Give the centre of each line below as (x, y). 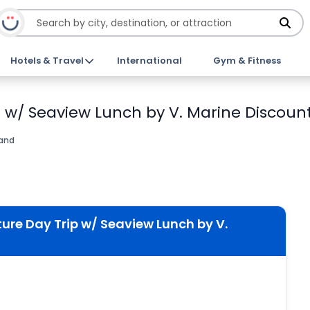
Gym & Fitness (247, 61)
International (149, 61)
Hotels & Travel (47, 61)
